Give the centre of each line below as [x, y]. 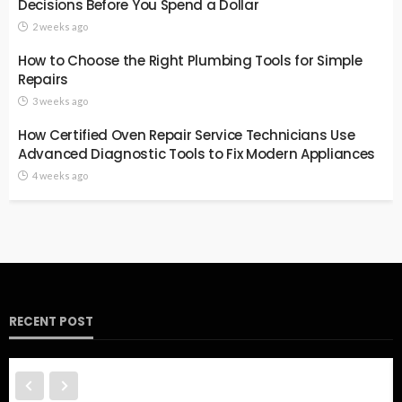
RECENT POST [51, 321]
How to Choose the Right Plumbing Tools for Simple [190, 60]
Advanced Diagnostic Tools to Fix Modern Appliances [197, 153]
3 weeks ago [60, 100]
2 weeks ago [60, 26]
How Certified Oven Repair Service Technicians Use [187, 135]
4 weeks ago [60, 175]
